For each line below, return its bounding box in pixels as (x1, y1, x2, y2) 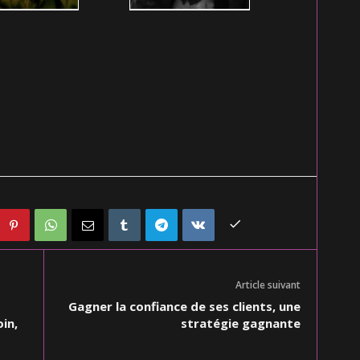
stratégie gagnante (180, 315, 301, 331)
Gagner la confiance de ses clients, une (67, 298, 301, 314)
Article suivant (235, 278, 301, 292)
